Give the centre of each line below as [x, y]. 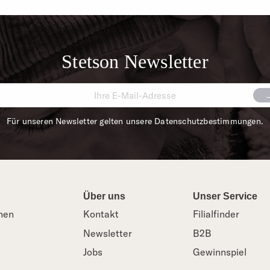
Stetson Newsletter [135, 62]
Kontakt [101, 214]
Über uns [104, 196]
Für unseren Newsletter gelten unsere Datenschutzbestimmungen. [135, 121]
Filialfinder [216, 214]
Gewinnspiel [220, 252]
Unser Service [225, 196]
